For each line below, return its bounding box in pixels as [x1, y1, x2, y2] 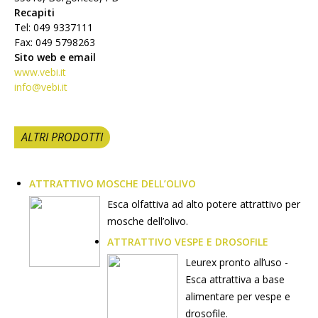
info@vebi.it [14, 80, 67, 94]
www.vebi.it [14, 65, 66, 79]
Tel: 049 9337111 [14, 21, 93, 34]
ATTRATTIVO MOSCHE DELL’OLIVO [29, 177, 196, 190]
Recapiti [14, 6, 55, 19]
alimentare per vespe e [185, 290, 290, 303]
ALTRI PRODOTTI [21, 129, 103, 145]
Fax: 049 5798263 [14, 35, 95, 49]
